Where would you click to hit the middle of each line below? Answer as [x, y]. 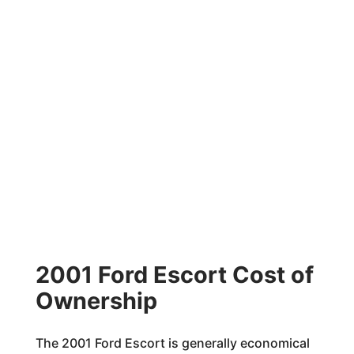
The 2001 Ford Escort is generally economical [172, 343]
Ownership [96, 301]
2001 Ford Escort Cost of [174, 275]
